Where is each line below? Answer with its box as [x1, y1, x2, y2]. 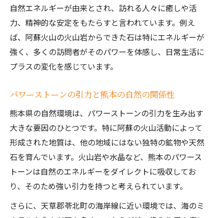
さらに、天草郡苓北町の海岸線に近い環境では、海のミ [10, 200, 204, 211]
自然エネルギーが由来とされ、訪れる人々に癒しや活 [10, 2, 197, 14]
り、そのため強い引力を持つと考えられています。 [10, 180, 187, 192]
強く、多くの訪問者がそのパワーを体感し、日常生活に [10, 46, 204, 57]
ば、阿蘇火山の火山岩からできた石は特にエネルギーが [10, 31, 204, 43]
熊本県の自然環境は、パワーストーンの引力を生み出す [10, 107, 203, 119]
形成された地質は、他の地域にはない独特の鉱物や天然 [10, 136, 204, 148]
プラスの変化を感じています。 [10, 60, 118, 72]
